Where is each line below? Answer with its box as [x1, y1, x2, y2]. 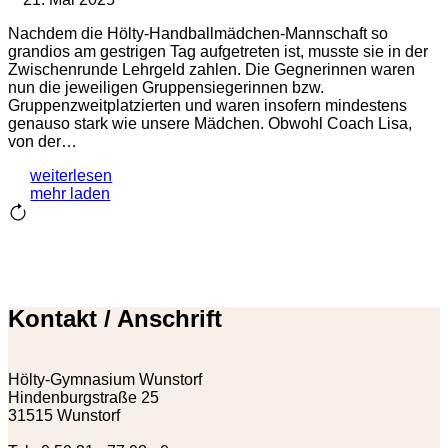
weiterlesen [30, 166, 113, 184]
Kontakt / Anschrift [8, 304, 222, 332]
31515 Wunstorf [8, 406, 120, 424]
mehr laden [30, 184, 111, 202]
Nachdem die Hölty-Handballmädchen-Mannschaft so [8, 24, 388, 42]
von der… [8, 132, 77, 150]
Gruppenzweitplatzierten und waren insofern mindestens [8, 96, 407, 114]
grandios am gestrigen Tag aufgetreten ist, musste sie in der [8, 42, 428, 60]
